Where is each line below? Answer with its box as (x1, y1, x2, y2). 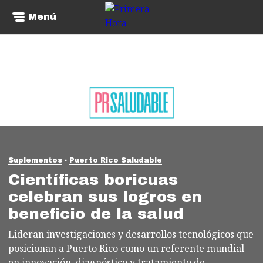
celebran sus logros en (8, 188, 202, 205)
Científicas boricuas (8, 171, 178, 188)
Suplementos (8, 156, 62, 164)
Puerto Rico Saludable (69, 156, 162, 164)
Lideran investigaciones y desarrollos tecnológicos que (8, 228, 254, 241)
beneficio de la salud (8, 205, 184, 222)
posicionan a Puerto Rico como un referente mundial (8, 242, 244, 255)
